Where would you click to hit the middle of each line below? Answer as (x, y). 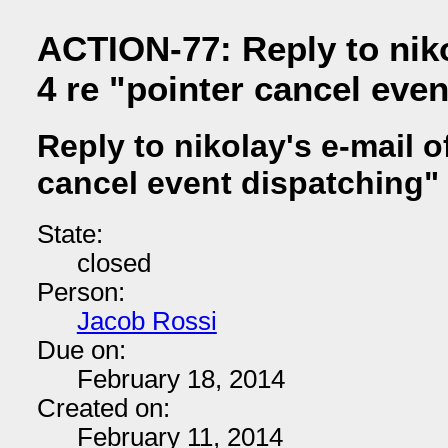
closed (113, 263)
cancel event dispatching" (237, 183)
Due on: (81, 350)
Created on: (103, 408)
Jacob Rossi (146, 321)
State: (69, 234)
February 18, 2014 (180, 379)
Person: (80, 292)
